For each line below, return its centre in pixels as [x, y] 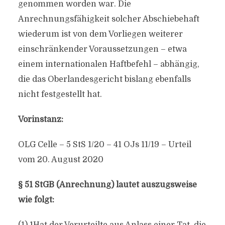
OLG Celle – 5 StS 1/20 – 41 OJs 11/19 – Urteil [104, 145]
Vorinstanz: [40, 120]
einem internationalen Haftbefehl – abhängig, [108, 64]
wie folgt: [36, 200]
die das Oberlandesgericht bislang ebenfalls [104, 79]
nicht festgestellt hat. [60, 94]
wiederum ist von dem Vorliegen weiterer [100, 34]
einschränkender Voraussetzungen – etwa [102, 49]
